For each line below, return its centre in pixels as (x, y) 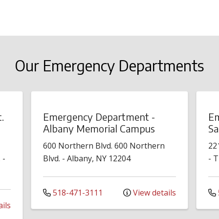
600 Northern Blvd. (78, 146)
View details (153, 193)
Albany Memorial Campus (99, 129)
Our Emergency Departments (109, 65)
